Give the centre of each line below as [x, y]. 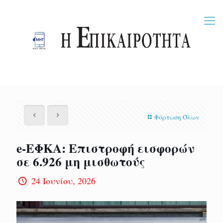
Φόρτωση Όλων [177, 117]
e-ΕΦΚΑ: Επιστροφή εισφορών [106, 148]
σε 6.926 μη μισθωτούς [81, 162]
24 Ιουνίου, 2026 [64, 181]
